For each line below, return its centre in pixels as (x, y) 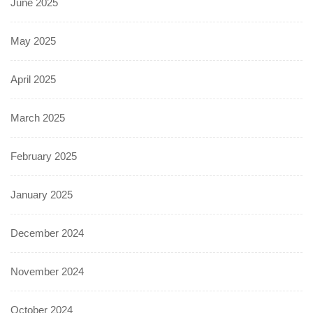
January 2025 (42, 194)
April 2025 (33, 79)
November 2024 (47, 271)
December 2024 (47, 233)
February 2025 (44, 156)
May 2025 (33, 41)
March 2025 (38, 117)
